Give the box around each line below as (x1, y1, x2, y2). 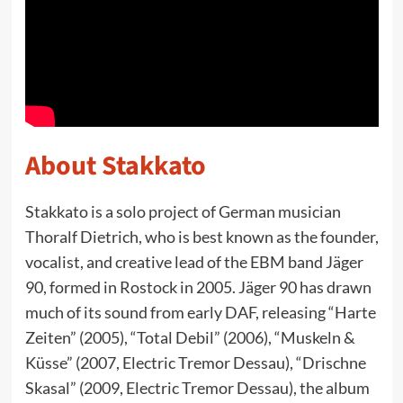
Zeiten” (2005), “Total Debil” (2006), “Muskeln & (24, 327, 355, 347)
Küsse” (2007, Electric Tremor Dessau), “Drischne (24, 353, 366, 372)
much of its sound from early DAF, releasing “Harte (24, 302, 376, 322)
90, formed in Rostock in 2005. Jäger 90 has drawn (24, 277, 372, 297)
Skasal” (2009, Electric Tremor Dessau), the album (24, 378, 370, 398)
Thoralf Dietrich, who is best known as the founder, (24, 227, 379, 246)
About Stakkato (24, 147, 206, 185)
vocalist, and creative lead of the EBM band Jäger (24, 252, 363, 272)
